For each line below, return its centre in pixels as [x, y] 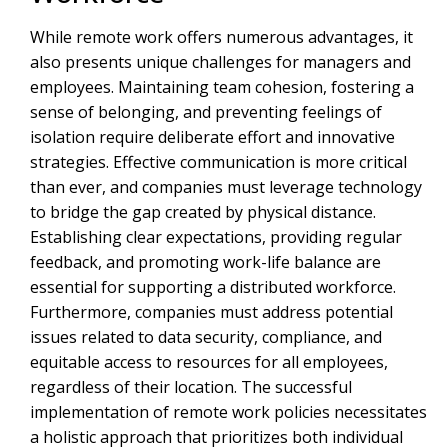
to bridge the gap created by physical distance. [203, 212]
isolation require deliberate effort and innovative [212, 137]
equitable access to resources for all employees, [209, 362]
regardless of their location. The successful [191, 387]
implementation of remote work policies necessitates [228, 412]
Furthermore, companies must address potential [211, 312]
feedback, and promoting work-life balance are [205, 262]
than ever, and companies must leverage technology [226, 187]
